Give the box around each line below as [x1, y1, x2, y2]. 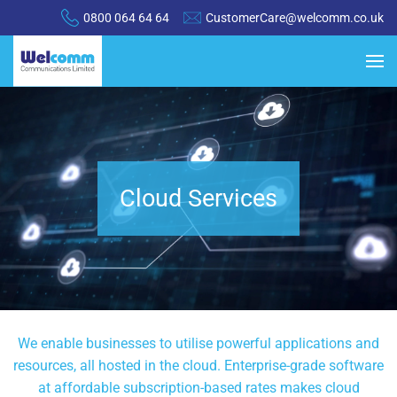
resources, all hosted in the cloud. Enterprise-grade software [13, 357, 384, 375]
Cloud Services [120, 184, 277, 214]
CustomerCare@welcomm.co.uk [206, 10, 384, 25]
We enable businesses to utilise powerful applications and [18, 335, 379, 353]
